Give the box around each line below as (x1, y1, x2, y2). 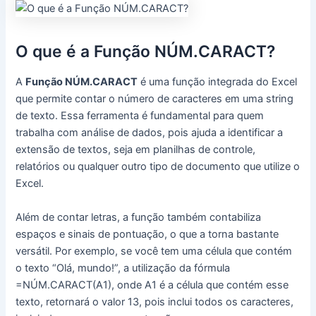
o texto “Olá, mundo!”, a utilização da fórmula (16, 261, 231, 274)
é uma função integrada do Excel (138, 75, 298, 89)
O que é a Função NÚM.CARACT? (16, 41, 276, 61)
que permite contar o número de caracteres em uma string (16, 92, 294, 106)
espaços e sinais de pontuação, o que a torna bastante (16, 227, 279, 241)
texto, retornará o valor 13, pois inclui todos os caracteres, (16, 295, 294, 308)
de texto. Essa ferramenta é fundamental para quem (16, 109, 265, 123)
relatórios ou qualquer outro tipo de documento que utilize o (16, 160, 300, 174)
